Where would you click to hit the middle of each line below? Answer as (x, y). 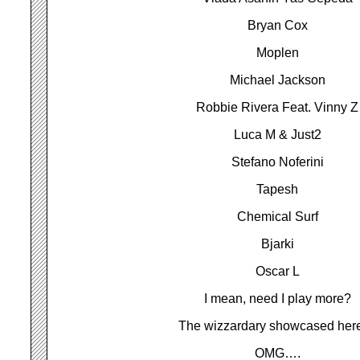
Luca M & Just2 (278, 135)
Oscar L (278, 271)
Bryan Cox (278, 25)
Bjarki (278, 244)
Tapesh (278, 189)
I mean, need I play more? (278, 299)
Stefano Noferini (278, 162)
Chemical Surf (278, 217)
